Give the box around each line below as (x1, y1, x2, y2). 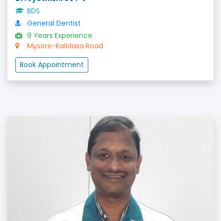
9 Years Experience (25, 31, 92, 40)
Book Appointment (20, 60, 84, 70)
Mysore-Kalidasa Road (25, 41, 103, 51)
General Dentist (25, 18, 81, 28)
